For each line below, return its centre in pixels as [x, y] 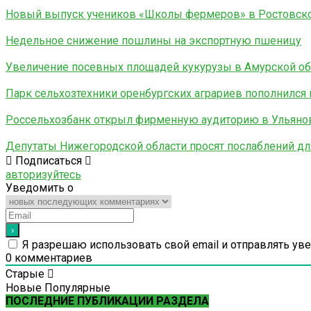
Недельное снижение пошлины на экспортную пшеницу [153, 40]
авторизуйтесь [43, 174]
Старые [25, 274]
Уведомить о [40, 187]
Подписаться [49, 160]
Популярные [77, 287]
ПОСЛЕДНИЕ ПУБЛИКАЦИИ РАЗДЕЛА [107, 301]
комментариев [52, 258]
